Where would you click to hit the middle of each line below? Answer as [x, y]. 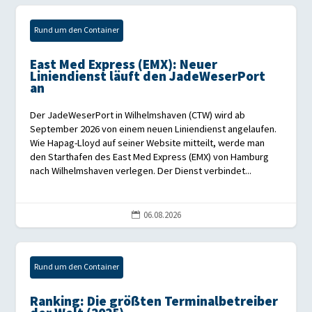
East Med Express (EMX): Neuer [124, 65]
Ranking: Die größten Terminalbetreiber [154, 302]
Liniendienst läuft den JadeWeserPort [148, 77]
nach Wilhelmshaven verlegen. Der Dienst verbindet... [141, 171]
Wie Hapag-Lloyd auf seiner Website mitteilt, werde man [148, 143]
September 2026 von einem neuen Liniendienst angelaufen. [154, 130]
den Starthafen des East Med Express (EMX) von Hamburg [150, 157]
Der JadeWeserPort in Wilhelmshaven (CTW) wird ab [138, 116]
